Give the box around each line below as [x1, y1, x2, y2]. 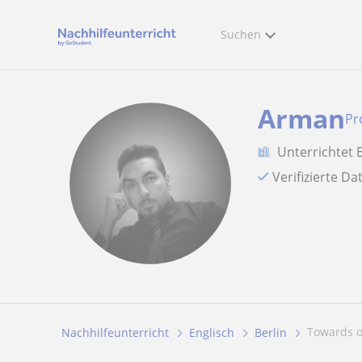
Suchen [221, 27, 261, 42]
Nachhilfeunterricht [61, 325, 169, 341]
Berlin [255, 325, 287, 341]
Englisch [189, 325, 234, 341]
